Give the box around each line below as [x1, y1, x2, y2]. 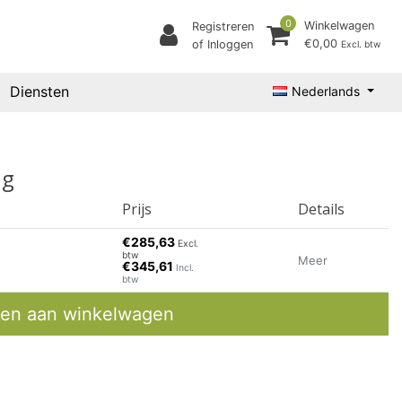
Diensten [10, 83, 70, 101]
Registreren [192, 20, 254, 34]
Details [298, 199, 345, 219]
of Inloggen [192, 38, 253, 52]
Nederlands [292, 83, 361, 99]
